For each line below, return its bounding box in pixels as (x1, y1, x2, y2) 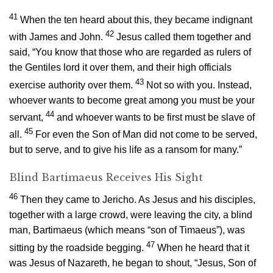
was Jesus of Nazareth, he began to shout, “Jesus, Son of (9, 257, 256, 268)
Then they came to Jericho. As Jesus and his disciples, (20, 194, 255, 205)
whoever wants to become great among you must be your (9, 94, 255, 105)
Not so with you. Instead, (146, 79, 252, 90)
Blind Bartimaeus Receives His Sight (9, 171, 203, 184)
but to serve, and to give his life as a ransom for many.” (9, 144, 242, 155)
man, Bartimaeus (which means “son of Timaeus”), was (9, 225, 245, 236)
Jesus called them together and (116, 32, 251, 43)
